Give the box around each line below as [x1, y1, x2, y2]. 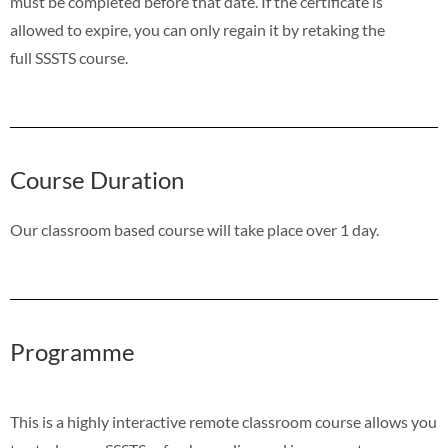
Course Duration [10, 165, 184, 194]
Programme [10, 337, 135, 366]
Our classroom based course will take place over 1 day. [10, 220, 379, 239]
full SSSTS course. [10, 48, 128, 67]
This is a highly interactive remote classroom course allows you [10, 412, 437, 431]
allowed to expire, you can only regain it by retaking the [10, 20, 385, 39]
